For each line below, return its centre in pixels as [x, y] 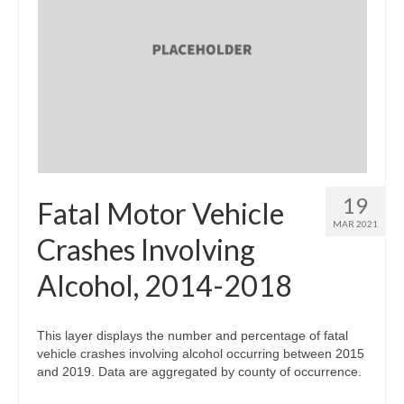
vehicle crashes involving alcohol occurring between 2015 [201, 353]
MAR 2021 [355, 224]
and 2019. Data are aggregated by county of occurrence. [199, 372]
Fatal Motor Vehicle [161, 213]
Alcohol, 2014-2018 [165, 285]
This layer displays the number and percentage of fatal [193, 335]
